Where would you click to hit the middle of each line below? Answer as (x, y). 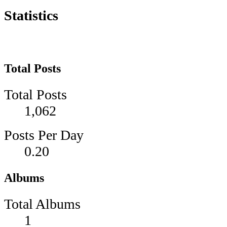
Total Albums (42, 204)
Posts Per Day (44, 135)
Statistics (31, 15)
